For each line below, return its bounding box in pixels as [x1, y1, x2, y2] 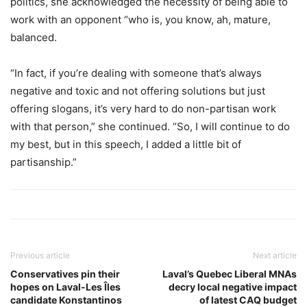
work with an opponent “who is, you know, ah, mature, [10, 13, 271, 27]
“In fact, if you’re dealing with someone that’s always [10, 66, 262, 80]
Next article [253, 250, 297, 261]
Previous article [10, 250, 70, 261]
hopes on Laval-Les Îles [10, 281, 121, 293]
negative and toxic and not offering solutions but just [10, 84, 265, 98]
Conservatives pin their [10, 268, 120, 280]
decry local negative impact [169, 281, 297, 293]
